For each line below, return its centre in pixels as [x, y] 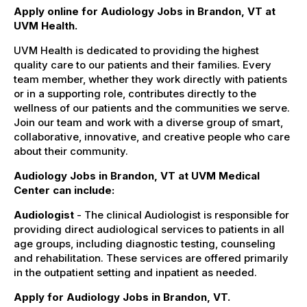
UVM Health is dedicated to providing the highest [136, 50]
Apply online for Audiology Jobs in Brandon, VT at [145, 11]
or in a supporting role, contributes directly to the [135, 93]
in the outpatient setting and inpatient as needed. [135, 272]
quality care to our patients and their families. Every [143, 64]
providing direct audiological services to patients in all [149, 229]
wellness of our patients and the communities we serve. [152, 108]
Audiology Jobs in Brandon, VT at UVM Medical [137, 175]
